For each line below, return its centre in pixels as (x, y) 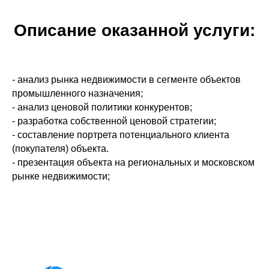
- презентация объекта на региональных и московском (133, 162)
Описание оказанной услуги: (134, 30)
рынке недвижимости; (61, 176)
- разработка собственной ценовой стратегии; (114, 121)
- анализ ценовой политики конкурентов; (102, 107)
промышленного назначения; (77, 93)
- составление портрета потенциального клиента (121, 135)
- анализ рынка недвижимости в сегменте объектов (126, 80)
